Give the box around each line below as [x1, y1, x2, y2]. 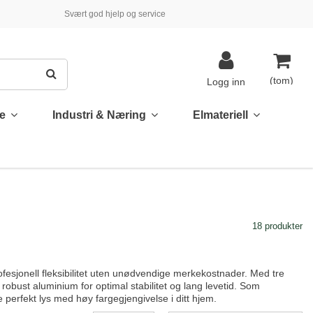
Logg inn [206, 76, 245, 87]
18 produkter [252, 221, 303, 231]
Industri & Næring [52, 109, 149, 122]
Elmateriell [193, 109, 251, 122]
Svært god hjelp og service [64, 9, 166, 19]
